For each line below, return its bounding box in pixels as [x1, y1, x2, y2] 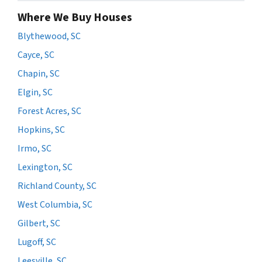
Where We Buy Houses [18, 9, 132, 26]
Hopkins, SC [18, 123, 65, 137]
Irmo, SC [18, 142, 51, 156]
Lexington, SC [18, 161, 73, 174]
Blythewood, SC [18, 30, 81, 43]
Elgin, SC [18, 86, 53, 99]
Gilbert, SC [18, 217, 60, 230]
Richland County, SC [18, 180, 96, 193]
